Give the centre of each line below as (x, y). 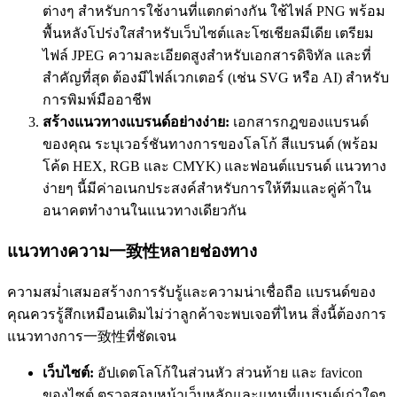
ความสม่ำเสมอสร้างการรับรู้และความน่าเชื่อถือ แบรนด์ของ (191, 292)
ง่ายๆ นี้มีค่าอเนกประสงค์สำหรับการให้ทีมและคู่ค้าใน (207, 189)
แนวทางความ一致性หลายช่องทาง (132, 252)
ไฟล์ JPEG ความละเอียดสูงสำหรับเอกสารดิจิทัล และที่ (207, 56)
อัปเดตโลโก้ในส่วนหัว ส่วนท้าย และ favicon (228, 372)
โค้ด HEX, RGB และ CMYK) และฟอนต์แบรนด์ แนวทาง (214, 167)
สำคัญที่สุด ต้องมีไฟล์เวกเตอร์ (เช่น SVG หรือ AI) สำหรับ (216, 78)
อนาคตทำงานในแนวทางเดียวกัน (144, 211)
